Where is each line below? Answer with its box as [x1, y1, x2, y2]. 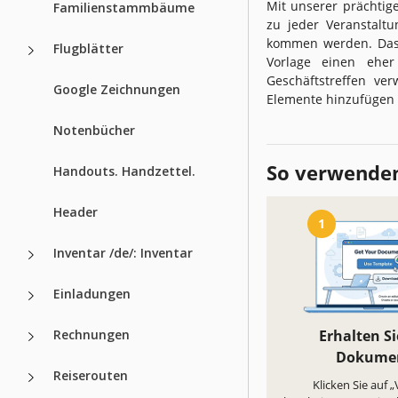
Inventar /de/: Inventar [53, 243, 193, 261]
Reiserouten [53, 366, 128, 384]
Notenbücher [53, 121, 135, 139]
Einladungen [53, 284, 131, 302]
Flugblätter [53, 39, 123, 57]
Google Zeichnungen [53, 80, 180, 98]
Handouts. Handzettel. [53, 162, 195, 179]
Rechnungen [53, 325, 130, 343]
